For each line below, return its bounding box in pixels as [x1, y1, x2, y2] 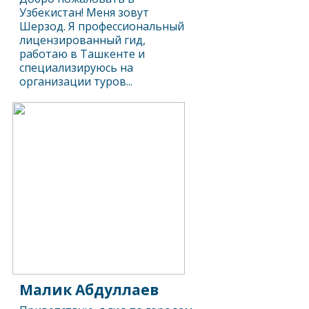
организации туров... [19, 74, 133, 89]
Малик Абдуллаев [19, 280, 159, 299]
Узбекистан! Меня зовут [19, 5, 150, 20]
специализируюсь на [19, 60, 134, 75]
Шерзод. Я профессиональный [19, 19, 185, 34]
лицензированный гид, [19, 32, 146, 48]
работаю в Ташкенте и [19, 46, 146, 61]
